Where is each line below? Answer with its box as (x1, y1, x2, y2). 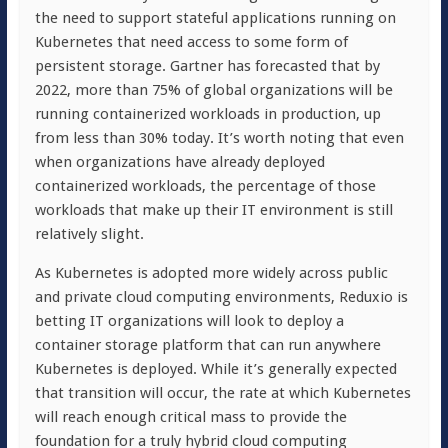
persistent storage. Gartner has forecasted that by (34, 57, 380, 76)
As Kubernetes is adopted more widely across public (34, 264, 388, 283)
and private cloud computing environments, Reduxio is (34, 288, 408, 307)
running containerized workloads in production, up (34, 105, 381, 124)
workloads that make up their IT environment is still (34, 201, 393, 220)
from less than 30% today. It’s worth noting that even (34, 129, 404, 148)
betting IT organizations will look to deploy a (34, 312, 344, 331)
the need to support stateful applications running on (34, 9, 396, 28)
